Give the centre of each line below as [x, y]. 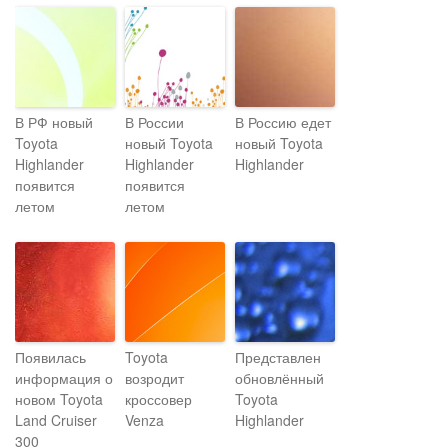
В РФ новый [54, 122]
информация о [64, 378]
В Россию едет [283, 122]
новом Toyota [59, 399]
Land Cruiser [56, 420]
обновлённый [279, 378]
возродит [154, 378]
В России [154, 122]
